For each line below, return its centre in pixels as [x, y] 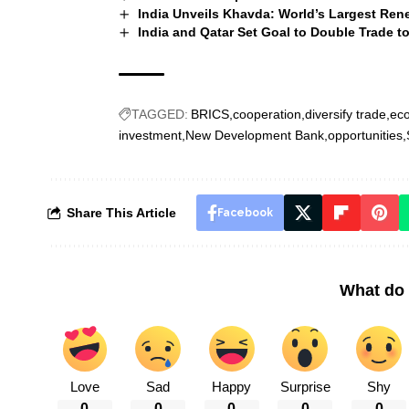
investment [150, 136]
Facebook [245, 213]
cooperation [267, 115]
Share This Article [121, 213]
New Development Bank [255, 136]
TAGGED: [160, 115]
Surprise [305, 388]
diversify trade [346, 115]
